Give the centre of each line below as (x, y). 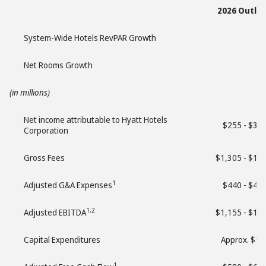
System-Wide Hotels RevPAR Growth (90, 38)
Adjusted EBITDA (55, 212)
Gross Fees (44, 158)
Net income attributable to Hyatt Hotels (96, 120)
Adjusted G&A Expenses (68, 185)
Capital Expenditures (62, 240)
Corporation (46, 130)
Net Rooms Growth (58, 65)
